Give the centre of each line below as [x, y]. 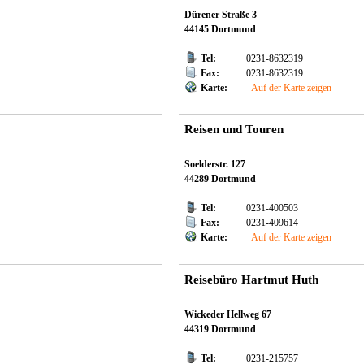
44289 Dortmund [220, 179]
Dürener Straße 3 [220, 14]
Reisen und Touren [234, 129]
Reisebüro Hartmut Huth [251, 279]
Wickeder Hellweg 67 [227, 314]
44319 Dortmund [220, 329]
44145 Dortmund [220, 29]
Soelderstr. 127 [214, 165]
